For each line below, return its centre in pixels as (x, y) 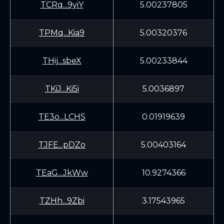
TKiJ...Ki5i (62, 89)
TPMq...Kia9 (62, 33)
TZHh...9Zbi (62, 201)
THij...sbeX (62, 61)
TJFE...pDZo (62, 145)
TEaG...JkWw (62, 173)
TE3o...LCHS (62, 117)
